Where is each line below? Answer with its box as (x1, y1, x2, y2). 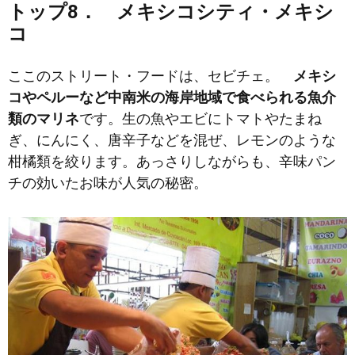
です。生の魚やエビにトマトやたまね (79, 110, 322, 128)
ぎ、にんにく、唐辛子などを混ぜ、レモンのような (8, 132, 336, 149)
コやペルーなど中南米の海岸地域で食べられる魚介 (8, 89, 336, 106)
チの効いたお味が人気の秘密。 (8, 174, 208, 192)
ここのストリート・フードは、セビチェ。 (8, 67, 293, 85)
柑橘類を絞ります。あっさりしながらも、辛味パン (8, 153, 336, 170)
